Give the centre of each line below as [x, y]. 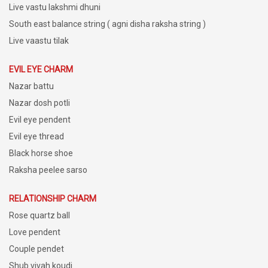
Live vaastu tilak [39, 40]
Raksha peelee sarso [48, 170]
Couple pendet [36, 249]
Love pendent [35, 232]
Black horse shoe [41, 153]
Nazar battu [31, 86]
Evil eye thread [36, 136]
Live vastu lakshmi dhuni [55, 7]
